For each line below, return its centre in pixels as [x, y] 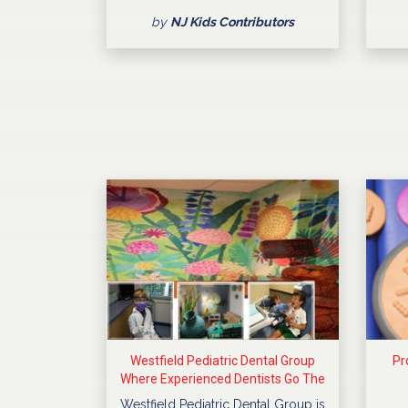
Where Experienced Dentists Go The [223, 379]
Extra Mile [223, 398]
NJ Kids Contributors [232, 22]
